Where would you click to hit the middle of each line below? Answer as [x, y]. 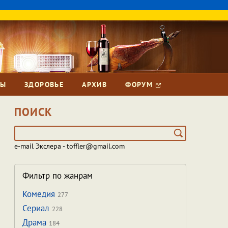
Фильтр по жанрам [57, 176]
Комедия [40, 194]
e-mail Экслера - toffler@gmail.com [69, 146]
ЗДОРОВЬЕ [44, 84]
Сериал [37, 208]
